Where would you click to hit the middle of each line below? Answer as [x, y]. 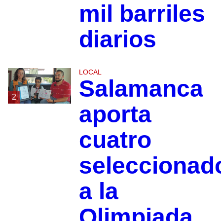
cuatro [115, 140]
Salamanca [141, 88]
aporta [115, 114]
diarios [117, 39]
